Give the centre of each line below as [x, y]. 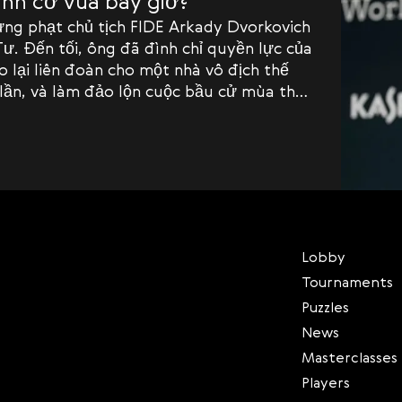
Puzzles [325, 307]
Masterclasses [350, 358]
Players [326, 383]
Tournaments [347, 282]
